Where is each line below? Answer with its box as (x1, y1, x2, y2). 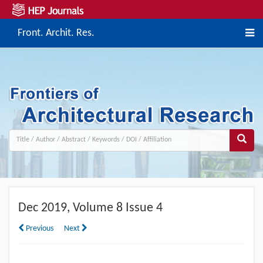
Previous (24, 224, 53, 233)
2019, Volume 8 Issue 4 (38, 201, 163, 215)
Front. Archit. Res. (18, 28, 95, 39)
